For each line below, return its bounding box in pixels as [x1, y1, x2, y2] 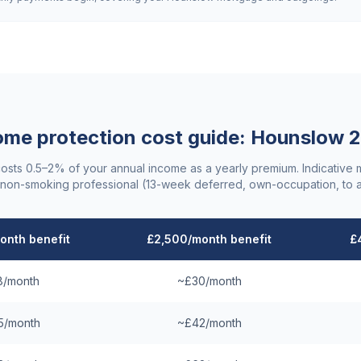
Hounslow [250, 126, 344, 149]
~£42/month [176, 316, 242, 330]
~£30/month [176, 274, 242, 288]
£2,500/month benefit [147, 232, 272, 246]
